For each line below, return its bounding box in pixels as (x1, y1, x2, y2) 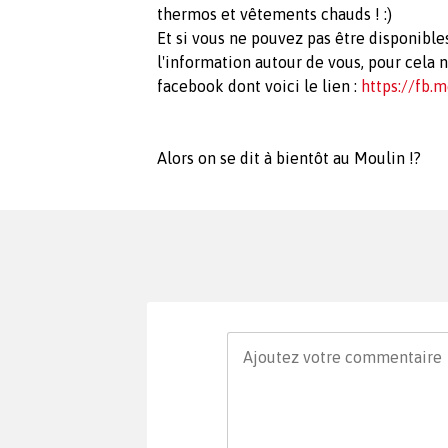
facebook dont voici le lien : (157, 76, 361, 95)
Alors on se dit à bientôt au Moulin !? (157, 148, 421, 167)
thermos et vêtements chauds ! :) (157, 4, 392, 23)
